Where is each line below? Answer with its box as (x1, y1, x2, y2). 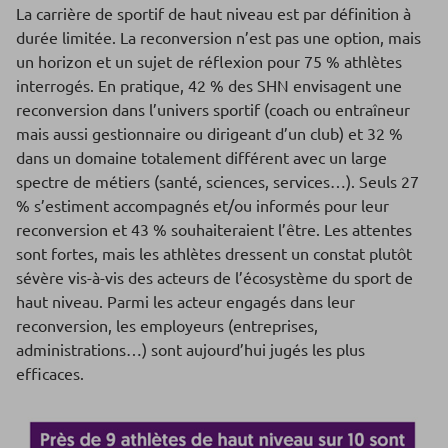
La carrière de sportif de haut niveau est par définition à (16, 3, 411, 24)
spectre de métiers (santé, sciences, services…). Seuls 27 (16, 171, 419, 192)
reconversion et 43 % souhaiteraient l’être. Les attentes (16, 219, 412, 240)
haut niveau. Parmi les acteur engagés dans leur (16, 291, 355, 312)
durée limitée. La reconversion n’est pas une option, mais (16, 27, 421, 48)
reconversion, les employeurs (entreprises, (16, 315, 318, 336)
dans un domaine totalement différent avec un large (16, 147, 387, 168)
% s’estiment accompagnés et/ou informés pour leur (16, 195, 389, 216)
